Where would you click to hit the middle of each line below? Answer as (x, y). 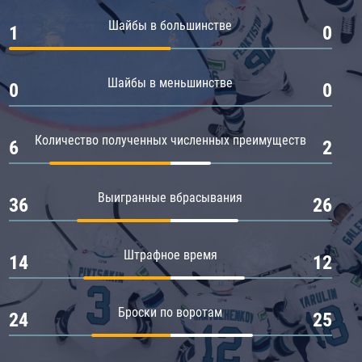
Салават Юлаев (89, 61)
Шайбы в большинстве (170, 25)
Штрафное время (170, 255)
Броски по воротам (170, 312)
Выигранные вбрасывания (170, 197)
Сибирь (69, 89)
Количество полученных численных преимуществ (170, 140)
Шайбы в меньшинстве (170, 82)
